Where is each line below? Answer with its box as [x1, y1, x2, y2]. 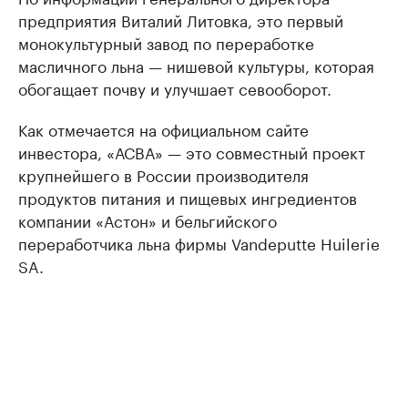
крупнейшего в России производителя [18, 162, 309, 187]
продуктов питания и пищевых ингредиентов [18, 185, 357, 209]
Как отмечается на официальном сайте [18, 117, 309, 141]
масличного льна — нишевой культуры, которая [18, 53, 374, 77]
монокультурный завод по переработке [18, 30, 314, 55]
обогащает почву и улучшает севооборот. [18, 76, 331, 100]
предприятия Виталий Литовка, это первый [18, 7, 343, 32]
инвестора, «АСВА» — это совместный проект [18, 139, 365, 164]
